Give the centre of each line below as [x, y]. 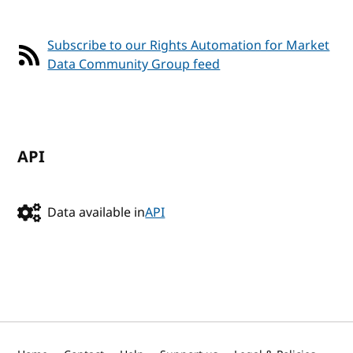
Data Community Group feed [134, 64]
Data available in [97, 212]
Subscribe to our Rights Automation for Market [189, 45]
